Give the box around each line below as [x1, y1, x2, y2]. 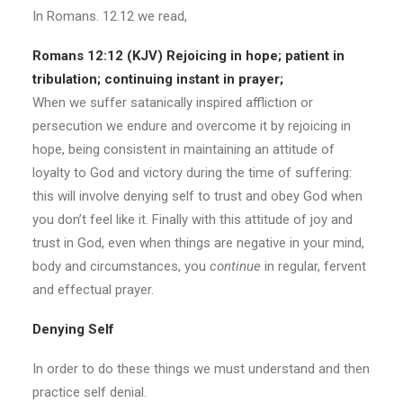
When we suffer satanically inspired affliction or [32, 94, 313, 111]
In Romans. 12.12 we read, [32, 8, 187, 24]
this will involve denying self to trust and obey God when [32, 188, 363, 204]
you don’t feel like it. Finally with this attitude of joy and [32, 211, 353, 228]
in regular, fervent [261, 258, 366, 274]
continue [210, 258, 261, 274]
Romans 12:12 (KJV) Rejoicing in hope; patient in [32, 48, 345, 64]
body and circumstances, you [32, 258, 210, 274]
